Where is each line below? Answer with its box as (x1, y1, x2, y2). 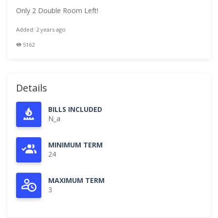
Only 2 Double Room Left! (16, 6, 98, 15)
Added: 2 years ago (16, 26, 66, 33)
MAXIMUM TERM (48, 176, 105, 185)
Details (16, 81, 47, 94)
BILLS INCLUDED (48, 105, 102, 114)
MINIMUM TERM (48, 140, 103, 149)
